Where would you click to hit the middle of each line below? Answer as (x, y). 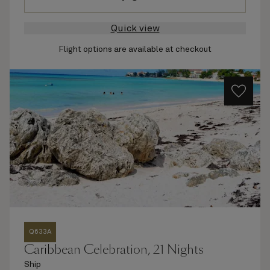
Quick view (135, 28)
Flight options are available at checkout (135, 49)
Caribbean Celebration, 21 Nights (114, 250)
